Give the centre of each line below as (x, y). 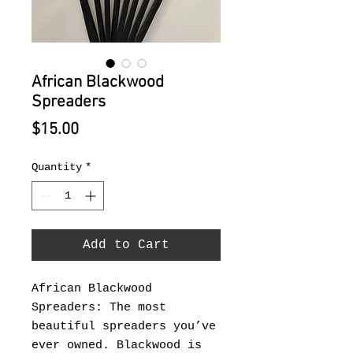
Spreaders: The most (99, 308)
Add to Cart (126, 245)
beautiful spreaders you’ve (124, 327)
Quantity (57, 167)
